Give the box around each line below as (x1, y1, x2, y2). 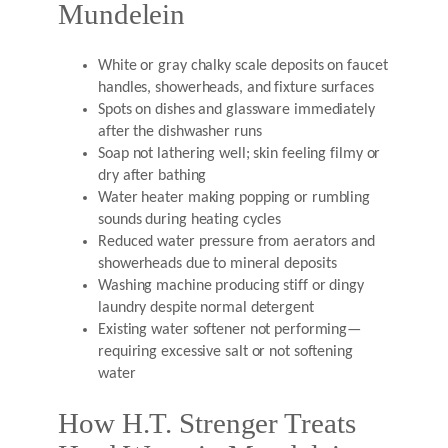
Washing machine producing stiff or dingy (98, 277, 364, 294)
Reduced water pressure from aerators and (98, 233, 375, 250)
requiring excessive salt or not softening (98, 343, 353, 360)
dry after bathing (98, 167, 207, 184)
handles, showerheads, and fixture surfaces (98, 79, 374, 96)
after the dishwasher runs (98, 123, 262, 140)
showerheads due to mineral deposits (98, 255, 337, 272)
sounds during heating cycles (98, 211, 282, 228)
